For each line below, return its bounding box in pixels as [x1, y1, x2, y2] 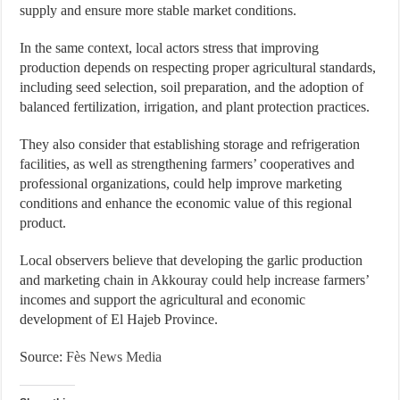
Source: [20, 348, 67, 364]
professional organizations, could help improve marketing [20, 175, 343, 191]
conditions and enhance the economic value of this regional [20, 195, 353, 211]
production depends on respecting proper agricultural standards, [20, 59, 377, 75]
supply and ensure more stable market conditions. [20, 2, 297, 18]
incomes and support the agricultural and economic [20, 291, 306, 307]
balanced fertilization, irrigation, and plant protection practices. [20, 98, 371, 114]
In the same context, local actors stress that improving [20, 39, 320, 55]
